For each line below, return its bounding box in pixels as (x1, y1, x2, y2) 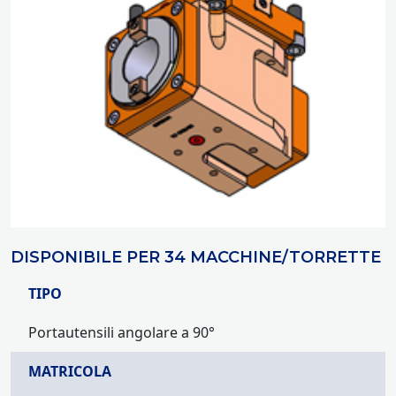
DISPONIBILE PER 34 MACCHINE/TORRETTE (11, 247, 381, 267)
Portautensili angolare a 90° (28, 322, 215, 342)
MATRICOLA (28, 361, 111, 381)
